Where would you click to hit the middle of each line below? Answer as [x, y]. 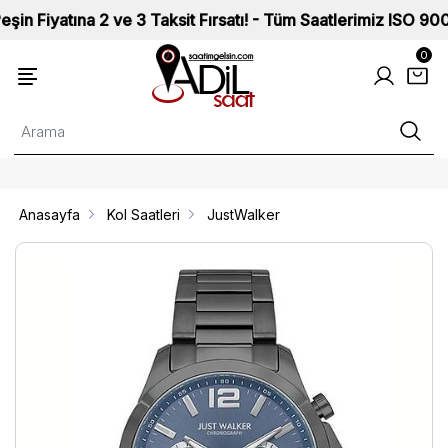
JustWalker [244, 214]
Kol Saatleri [144, 214]
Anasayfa [50, 214]
